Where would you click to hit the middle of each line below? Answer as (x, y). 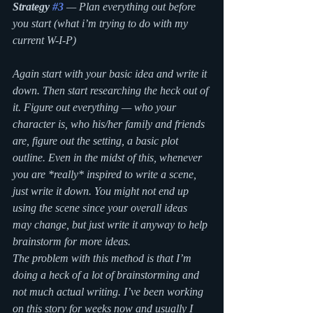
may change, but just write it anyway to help (111, 225)
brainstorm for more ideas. (73, 241)
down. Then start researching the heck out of (112, 90)
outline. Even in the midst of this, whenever (109, 158)
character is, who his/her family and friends (110, 124)
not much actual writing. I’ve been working (109, 292)
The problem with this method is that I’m (103, 258)
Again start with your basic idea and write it (111, 74)
